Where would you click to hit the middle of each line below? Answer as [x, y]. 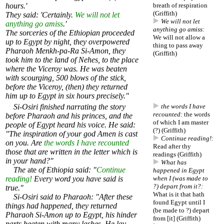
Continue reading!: [187, 138]
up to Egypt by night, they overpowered [67, 42]
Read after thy [172, 146]
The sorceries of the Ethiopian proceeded [70, 33]
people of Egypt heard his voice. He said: [70, 125]
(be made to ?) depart [181, 210]
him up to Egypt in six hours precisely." [67, 96]
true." [14, 188]
